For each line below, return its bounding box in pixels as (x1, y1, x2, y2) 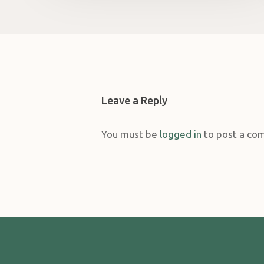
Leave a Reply (101, 94, 167, 107)
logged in (160, 128, 202, 140)
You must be (101, 128, 160, 140)
